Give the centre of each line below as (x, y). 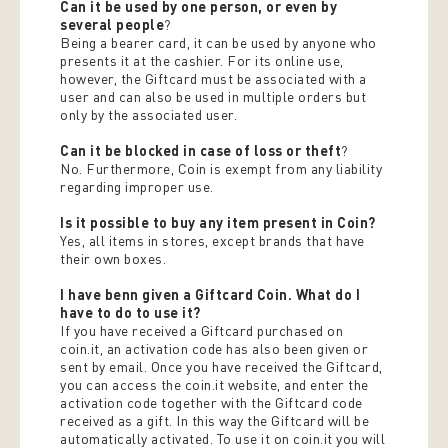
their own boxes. (113, 258)
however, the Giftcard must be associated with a (213, 78)
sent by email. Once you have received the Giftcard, (221, 366)
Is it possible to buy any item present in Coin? (218, 222)
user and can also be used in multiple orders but (213, 96)
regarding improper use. (137, 186)
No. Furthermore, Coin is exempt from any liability (221, 168)
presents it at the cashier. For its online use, (202, 60)
